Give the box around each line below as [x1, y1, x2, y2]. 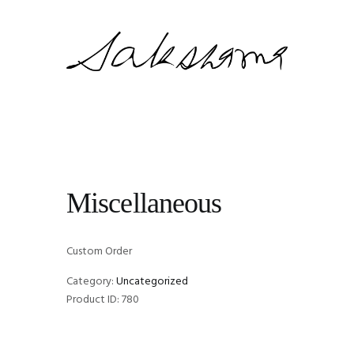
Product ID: [66, 291, 122, 310]
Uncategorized [116, 273, 188, 292]
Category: [66, 273, 116, 292]
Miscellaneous [66, 186, 222, 219]
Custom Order [66, 242, 132, 261]
